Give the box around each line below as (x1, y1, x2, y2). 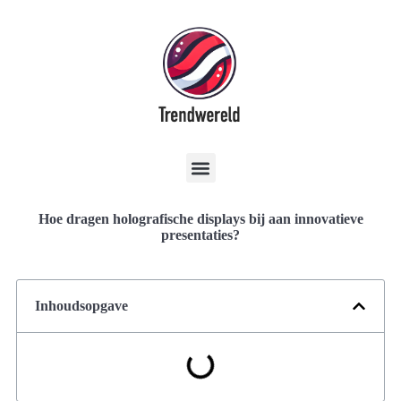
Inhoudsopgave (35, 298, 128, 313)
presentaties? (161, 227, 240, 243)
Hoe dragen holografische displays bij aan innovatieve (38, 211, 363, 226)
